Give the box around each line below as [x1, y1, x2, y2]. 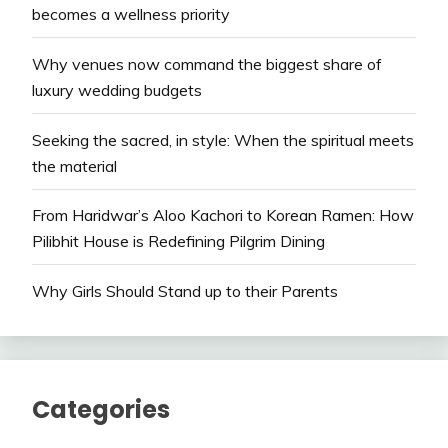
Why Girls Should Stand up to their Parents [32, 281, 338, 302]
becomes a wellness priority [32, 3, 230, 24]
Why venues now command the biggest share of [32, 53, 382, 74]
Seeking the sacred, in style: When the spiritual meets [32, 129, 414, 150]
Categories [32, 393, 170, 427]
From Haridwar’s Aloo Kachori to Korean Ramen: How [32, 205, 414, 226]
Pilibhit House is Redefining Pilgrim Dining [32, 231, 325, 252]
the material [32, 155, 117, 176]
